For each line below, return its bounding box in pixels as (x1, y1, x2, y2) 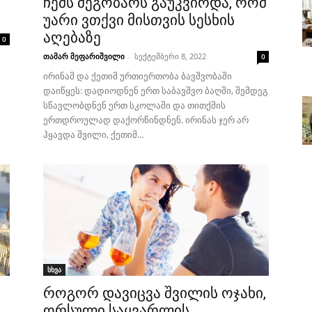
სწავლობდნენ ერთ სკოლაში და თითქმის (43, 99, 226, 111)
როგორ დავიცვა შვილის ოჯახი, (43, 285, 266, 302)
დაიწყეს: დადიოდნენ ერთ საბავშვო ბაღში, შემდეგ (43, 84, 268, 97)
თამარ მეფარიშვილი (43, 51, 125, 61)
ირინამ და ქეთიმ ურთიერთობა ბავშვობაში (43, 70, 232, 82)
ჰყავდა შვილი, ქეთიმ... (43, 128, 143, 141)
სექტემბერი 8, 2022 (134, 51, 206, 61)
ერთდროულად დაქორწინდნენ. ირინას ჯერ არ (43, 114, 249, 126)
